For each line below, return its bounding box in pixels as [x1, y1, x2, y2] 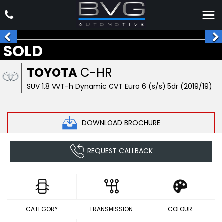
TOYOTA [27, 64, 78, 81]
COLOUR [167, 205, 192, 213]
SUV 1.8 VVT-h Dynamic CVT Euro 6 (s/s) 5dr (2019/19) [27, 81, 213, 91]
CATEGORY [26, 205, 58, 213]
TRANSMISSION [89, 205, 133, 213]
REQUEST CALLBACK [87, 145, 153, 156]
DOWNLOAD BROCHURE [81, 117, 160, 128]
